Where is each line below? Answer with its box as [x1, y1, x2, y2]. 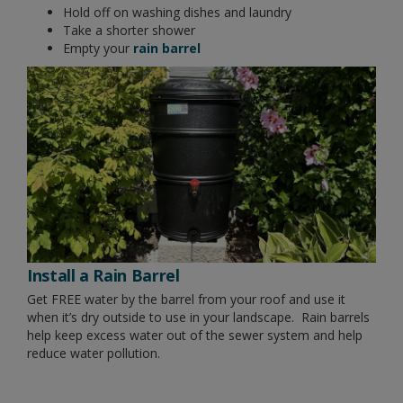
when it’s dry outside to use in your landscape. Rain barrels [27, 308, 370, 326]
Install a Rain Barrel [27, 264, 180, 286]
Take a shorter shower [63, 21, 199, 39]
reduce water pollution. [27, 344, 164, 362]
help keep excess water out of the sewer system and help [27, 326, 363, 344]
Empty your [63, 39, 133, 57]
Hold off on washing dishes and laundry [63, 3, 291, 21]
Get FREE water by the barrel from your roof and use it [27, 290, 345, 308]
